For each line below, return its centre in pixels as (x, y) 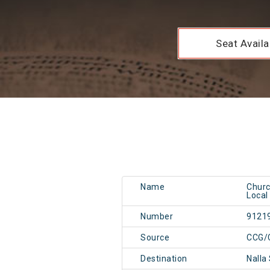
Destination (164, 259)
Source (155, 238)
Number (157, 217)
